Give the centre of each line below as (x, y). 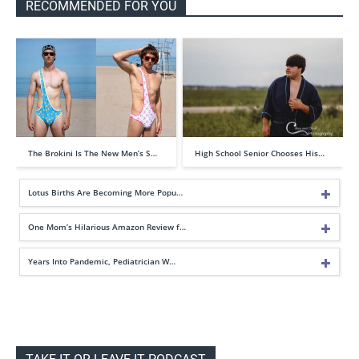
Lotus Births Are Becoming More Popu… (105, 192)
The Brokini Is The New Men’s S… (93, 153)
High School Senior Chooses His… (260, 153)
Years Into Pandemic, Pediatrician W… (102, 261)
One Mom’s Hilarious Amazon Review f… (107, 226)
